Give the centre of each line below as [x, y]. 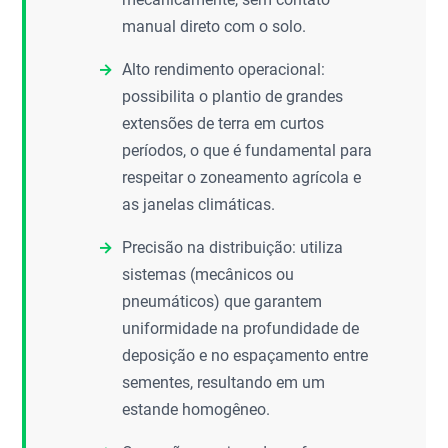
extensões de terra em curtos [223, 123]
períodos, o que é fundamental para [247, 150]
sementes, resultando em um [224, 382]
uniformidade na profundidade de [241, 328]
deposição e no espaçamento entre [245, 355]
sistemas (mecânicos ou [208, 274]
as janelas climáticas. [199, 204]
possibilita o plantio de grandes [233, 96]
